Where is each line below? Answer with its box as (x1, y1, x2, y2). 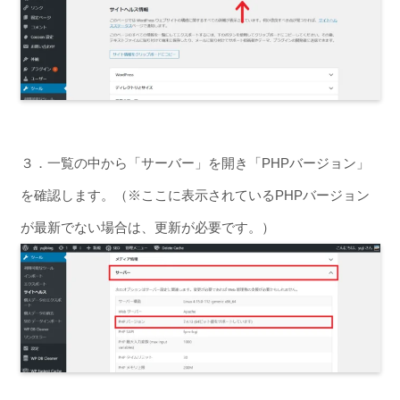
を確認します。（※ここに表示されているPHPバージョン (20, 187, 370, 203)
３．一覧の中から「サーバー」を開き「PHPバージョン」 (20, 154, 370, 171)
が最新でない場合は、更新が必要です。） (20, 219, 275, 235)
